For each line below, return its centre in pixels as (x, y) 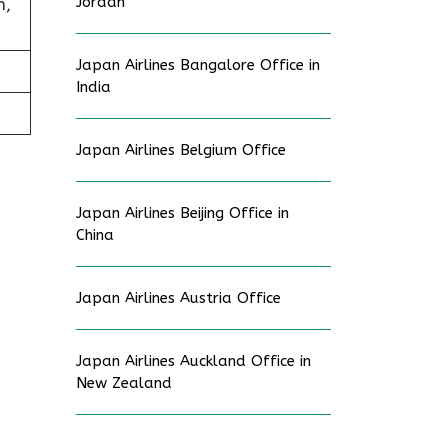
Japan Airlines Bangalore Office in (198, 65)
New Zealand (124, 383)
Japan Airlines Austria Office (178, 298)
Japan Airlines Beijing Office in (182, 213)
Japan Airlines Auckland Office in (193, 361)
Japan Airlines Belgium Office (181, 150)
